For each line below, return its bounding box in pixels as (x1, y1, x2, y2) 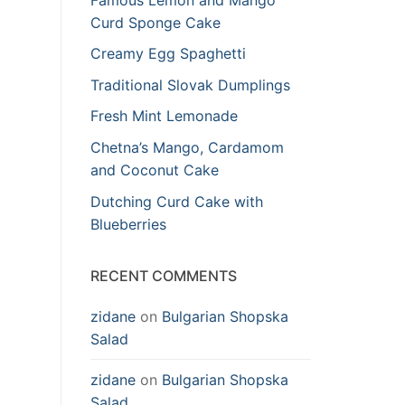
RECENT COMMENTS (90, 266, 237, 285)
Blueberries (90, 214, 166, 233)
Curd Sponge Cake (90, 13, 221, 32)
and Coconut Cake (90, 160, 219, 179)
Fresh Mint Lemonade (90, 107, 238, 126)
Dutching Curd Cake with (90, 192, 263, 211)
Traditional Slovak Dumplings (90, 75, 290, 94)
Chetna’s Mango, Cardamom (90, 137, 284, 156)
